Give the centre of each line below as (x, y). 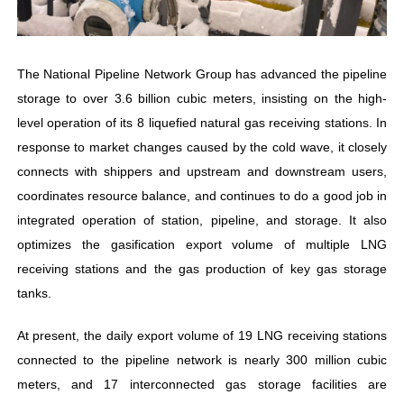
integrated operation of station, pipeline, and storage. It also (202, 220)
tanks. (34, 293)
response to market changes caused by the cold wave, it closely (202, 147)
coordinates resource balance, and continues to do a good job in (202, 195)
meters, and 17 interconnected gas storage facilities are (202, 384)
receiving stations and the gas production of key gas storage (202, 268)
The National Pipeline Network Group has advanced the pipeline (202, 73)
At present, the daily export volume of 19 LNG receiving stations (202, 335)
